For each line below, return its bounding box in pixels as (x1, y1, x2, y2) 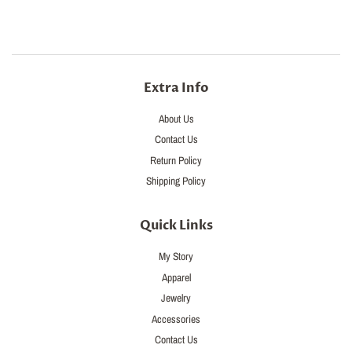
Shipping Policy (146, 173, 206, 188)
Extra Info (144, 79, 208, 97)
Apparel (161, 269, 191, 284)
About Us (158, 111, 194, 126)
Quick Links (139, 217, 213, 235)
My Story (159, 249, 193, 264)
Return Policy (150, 152, 202, 167)
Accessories (152, 311, 200, 326)
